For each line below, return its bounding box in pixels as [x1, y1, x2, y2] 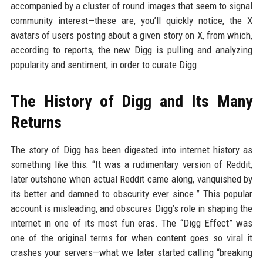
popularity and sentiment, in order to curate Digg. [10, 59, 200, 71]
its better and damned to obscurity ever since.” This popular [10, 188, 253, 200]
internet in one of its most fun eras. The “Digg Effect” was [10, 217, 253, 230]
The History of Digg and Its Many [10, 92, 253, 112]
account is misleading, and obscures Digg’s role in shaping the [10, 203, 253, 215]
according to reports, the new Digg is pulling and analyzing [10, 44, 253, 56]
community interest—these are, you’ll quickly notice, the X [10, 15, 253, 27]
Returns [10, 113, 62, 133]
